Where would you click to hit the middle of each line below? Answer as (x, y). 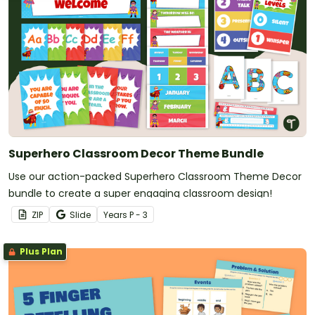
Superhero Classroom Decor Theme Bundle (136, 154)
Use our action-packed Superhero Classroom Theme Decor (155, 177)
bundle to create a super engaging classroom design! (140, 194)
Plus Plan (40, 252)
